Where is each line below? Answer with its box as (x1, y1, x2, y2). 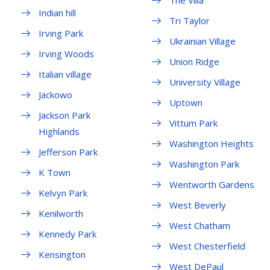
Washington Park (169, 158, 239, 171)
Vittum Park (169, 117, 218, 130)
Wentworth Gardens (169, 178, 254, 191)
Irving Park (39, 27, 83, 40)
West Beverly (169, 199, 226, 212)
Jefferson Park (39, 146, 98, 159)
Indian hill (39, 7, 76, 19)
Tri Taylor (169, 14, 210, 27)
